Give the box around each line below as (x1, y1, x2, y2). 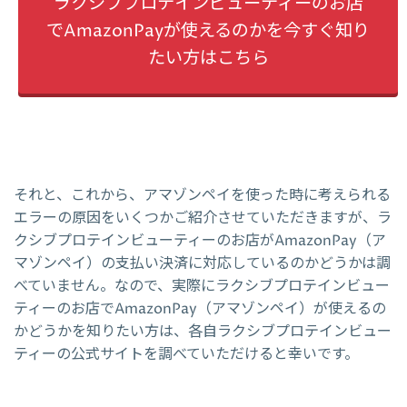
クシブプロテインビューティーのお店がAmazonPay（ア (14, 231, 386, 252)
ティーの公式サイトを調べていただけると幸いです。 (14, 344, 359, 365)
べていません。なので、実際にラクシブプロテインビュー (14, 276, 390, 297)
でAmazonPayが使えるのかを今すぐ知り (46, 19, 370, 45)
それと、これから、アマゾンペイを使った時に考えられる (14, 185, 391, 206)
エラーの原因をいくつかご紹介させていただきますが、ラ (14, 208, 392, 229)
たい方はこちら (147, 46, 269, 72)
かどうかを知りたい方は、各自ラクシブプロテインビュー (14, 322, 392, 342)
